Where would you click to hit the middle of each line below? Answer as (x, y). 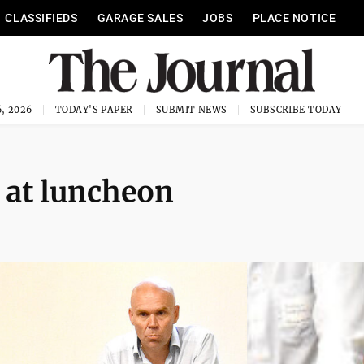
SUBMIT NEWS (191, 110)
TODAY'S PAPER (94, 110)
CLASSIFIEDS (41, 18)
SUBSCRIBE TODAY (296, 110)
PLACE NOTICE (294, 18)
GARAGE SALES (140, 18)
